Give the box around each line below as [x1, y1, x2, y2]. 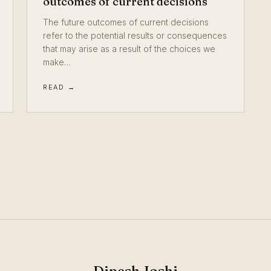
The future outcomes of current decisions [43, 18, 209, 27]
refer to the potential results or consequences [43, 31, 227, 41]
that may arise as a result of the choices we [43, 44, 215, 54]
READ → [43, 83, 76, 91]
